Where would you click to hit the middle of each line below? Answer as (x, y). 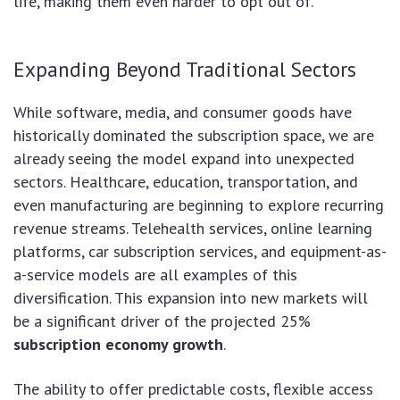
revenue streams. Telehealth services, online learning (193, 229)
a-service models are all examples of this (155, 275)
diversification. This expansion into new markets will (191, 298)
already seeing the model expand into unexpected (184, 159)
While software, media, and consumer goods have (183, 112)
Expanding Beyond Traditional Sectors (185, 69)
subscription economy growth (118, 345)
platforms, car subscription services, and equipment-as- (200, 252)
